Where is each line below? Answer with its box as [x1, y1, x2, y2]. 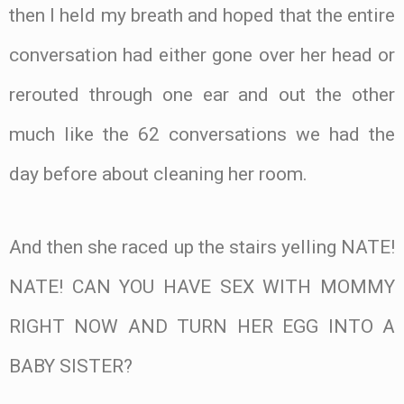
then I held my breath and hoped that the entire [9, 5, 395, 27]
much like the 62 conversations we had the [9, 124, 395, 146]
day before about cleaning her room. [9, 163, 308, 186]
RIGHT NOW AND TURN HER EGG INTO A [9, 316, 395, 338]
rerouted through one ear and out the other [9, 84, 395, 106]
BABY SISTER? [9, 355, 133, 378]
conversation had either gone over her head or [9, 44, 395, 67]
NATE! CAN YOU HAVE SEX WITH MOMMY [9, 276, 395, 298]
